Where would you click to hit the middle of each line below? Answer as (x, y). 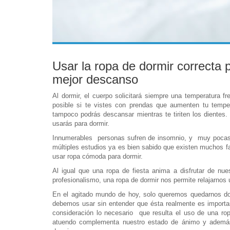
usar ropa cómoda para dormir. (98, 157)
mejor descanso (95, 80)
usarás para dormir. (81, 124)
